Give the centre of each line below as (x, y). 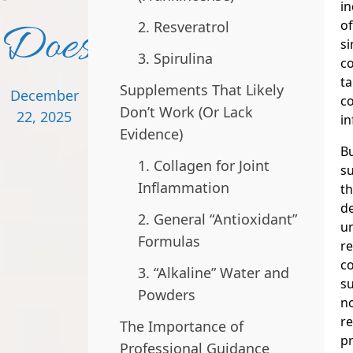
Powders (166, 295)
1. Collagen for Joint (203, 165)
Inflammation (183, 188)
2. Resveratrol (183, 27)
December (44, 95)
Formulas (169, 241)
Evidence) (151, 134)
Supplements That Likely (202, 90)
